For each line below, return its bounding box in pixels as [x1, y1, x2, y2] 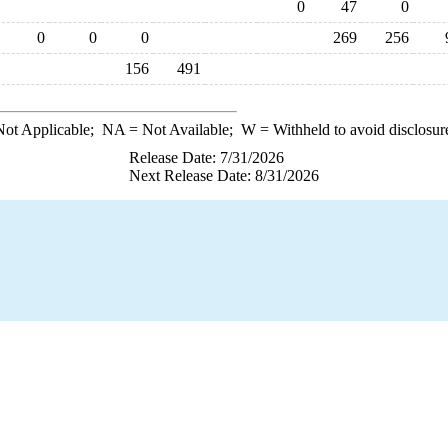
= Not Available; [124, 121, 241, 138]
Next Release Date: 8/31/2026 [129, 167, 319, 184]
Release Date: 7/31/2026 [129, 149, 284, 166]
